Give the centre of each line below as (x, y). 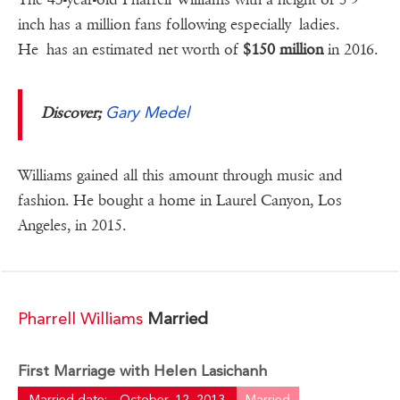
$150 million (283, 50)
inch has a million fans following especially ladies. (179, 25)
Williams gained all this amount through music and (180, 176)
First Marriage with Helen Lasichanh (142, 371)
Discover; (71, 113)
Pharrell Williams (83, 319)
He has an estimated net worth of (130, 50)
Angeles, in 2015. (72, 226)
